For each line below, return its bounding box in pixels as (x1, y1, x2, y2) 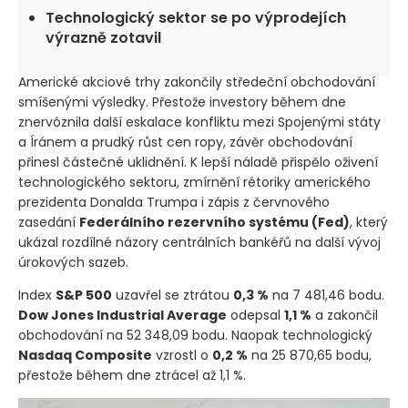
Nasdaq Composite (18, 346, 152, 365)
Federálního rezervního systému (79, 213, 311, 232)
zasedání (18, 213, 79, 232)
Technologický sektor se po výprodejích (46, 7, 346, 29)
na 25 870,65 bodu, (248, 346, 372, 365)
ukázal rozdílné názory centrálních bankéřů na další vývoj (18, 233, 381, 252)
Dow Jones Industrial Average (18, 306, 227, 325)
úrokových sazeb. (18, 253, 128, 272)
